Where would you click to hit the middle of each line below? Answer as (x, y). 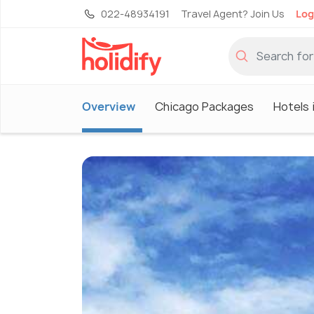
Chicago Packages (204, 106)
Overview (109, 106)
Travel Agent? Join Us (233, 14)
